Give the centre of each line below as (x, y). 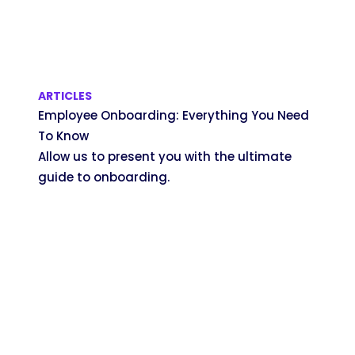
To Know (63, 136)
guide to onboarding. (104, 177)
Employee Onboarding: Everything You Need (174, 115)
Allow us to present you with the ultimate (165, 156)
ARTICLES (65, 95)
